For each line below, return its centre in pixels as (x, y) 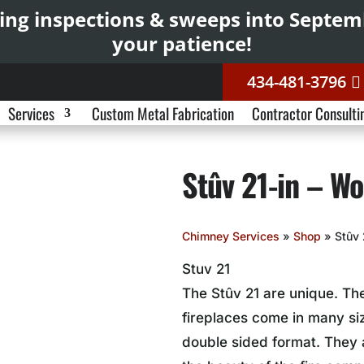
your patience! (182, 43)
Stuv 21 (206, 269)
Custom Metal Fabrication (162, 113)
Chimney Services (231, 236)
